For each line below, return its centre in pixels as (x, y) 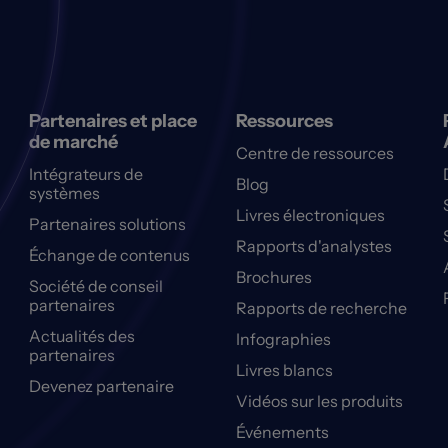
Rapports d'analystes (313, 246)
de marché (74, 142)
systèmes (65, 193)
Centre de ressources (314, 153)
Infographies (283, 339)
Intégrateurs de (86, 174)
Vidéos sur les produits (319, 401)
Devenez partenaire (102, 386)
